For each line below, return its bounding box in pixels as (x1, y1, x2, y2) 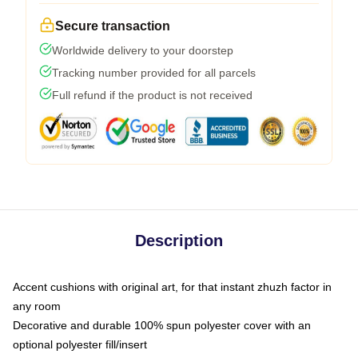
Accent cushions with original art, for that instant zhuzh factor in (13, 280, 332, 293)
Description (135, 232, 223, 249)
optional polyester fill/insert (13, 338, 147, 351)
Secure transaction (55, 19, 170, 33)
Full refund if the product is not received (52, 89, 253, 101)
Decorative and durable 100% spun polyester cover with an (13, 319, 311, 332)
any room (13, 300, 61, 312)
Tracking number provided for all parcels (52, 66, 256, 79)
